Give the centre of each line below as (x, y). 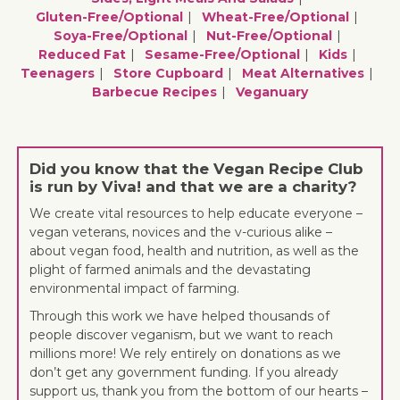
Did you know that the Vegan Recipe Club (197, 168)
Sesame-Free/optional (222, 54)
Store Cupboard (168, 73)
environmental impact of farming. (135, 288)
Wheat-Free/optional (275, 17)
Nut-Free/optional (269, 35)
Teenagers (58, 73)
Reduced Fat (82, 54)
